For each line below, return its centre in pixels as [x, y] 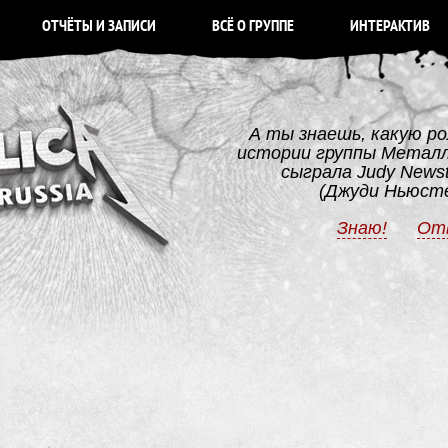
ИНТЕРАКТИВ [390, 26]
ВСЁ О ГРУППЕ [253, 26]
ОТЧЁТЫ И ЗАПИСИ [99, 26]
